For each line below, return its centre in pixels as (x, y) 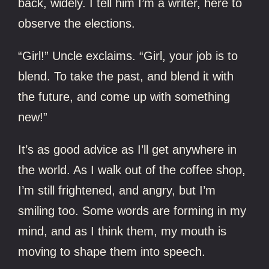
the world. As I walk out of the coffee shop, (132, 170)
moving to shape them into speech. (112, 251)
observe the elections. (77, 23)
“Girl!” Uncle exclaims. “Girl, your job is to (128, 56)
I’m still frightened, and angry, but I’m (117, 190)
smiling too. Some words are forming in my (132, 210)
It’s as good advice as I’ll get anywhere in (128, 149)
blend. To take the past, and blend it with (126, 76)
